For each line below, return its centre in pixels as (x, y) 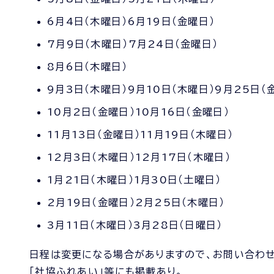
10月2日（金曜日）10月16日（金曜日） (138, 112)
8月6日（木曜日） (87, 67)
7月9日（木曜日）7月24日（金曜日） (133, 44)
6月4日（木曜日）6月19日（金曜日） (131, 21)
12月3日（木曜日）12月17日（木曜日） (139, 157)
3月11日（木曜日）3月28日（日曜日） (135, 225)
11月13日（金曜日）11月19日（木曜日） (140, 135)
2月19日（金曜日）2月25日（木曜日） (136, 202)
